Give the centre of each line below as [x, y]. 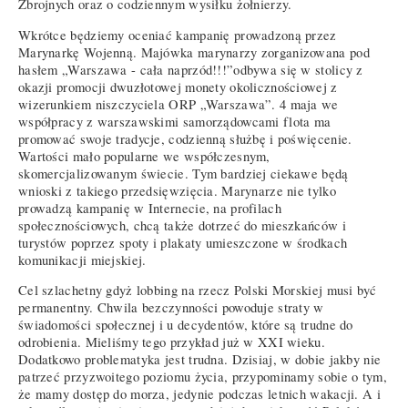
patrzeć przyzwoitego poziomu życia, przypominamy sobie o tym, [203, 377]
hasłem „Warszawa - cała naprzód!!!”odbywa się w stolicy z [191, 69]
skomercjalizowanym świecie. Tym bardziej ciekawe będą [184, 173]
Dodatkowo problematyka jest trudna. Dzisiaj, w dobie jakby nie [200, 360]
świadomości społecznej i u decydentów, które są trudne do [186, 325]
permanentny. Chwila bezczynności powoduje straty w [171, 308]
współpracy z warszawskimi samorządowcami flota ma [175, 121]
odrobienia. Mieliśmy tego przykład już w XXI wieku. [172, 342]
